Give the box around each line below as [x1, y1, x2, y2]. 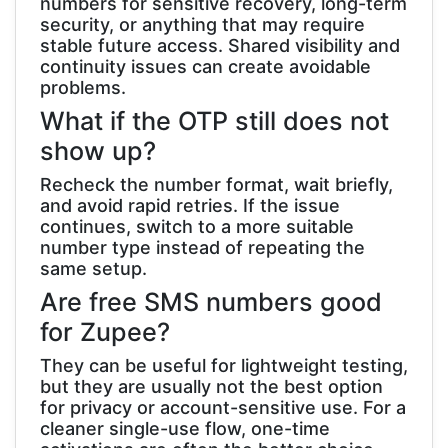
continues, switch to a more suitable [40, 215, 354, 237]
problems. [40, 76, 126, 98]
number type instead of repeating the [40, 236, 365, 258]
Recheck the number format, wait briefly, [40, 173, 393, 195]
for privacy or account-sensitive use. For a [40, 396, 406, 418]
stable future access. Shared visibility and [40, 34, 400, 56]
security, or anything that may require [40, 13, 365, 35]
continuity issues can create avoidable [40, 55, 371, 77]
